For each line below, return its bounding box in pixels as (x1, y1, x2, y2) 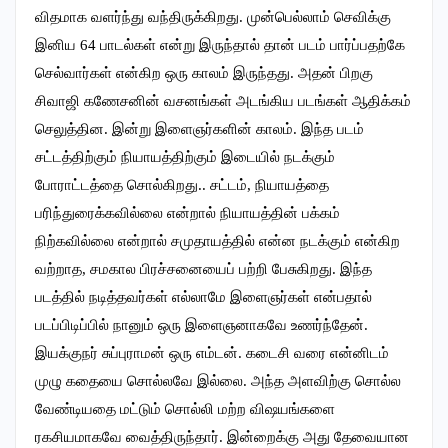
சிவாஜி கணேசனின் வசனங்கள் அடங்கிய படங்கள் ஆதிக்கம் (35, 93, 411, 110)
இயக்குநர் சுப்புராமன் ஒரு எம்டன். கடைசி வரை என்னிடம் (35, 345, 389, 362)
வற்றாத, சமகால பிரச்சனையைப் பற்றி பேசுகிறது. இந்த (35, 261, 372, 278)
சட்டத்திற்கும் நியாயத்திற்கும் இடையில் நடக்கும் (35, 149, 335, 166)
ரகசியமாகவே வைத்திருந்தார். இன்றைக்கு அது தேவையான (35, 429, 409, 446)
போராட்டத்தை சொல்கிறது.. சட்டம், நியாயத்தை (35, 177, 329, 194)
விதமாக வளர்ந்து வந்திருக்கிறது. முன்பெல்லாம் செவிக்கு (35, 9, 391, 26)
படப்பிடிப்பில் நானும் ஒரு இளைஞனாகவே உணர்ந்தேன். (35, 317, 368, 334)
